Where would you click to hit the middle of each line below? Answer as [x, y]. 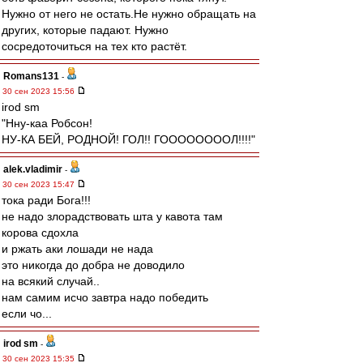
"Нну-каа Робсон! [47, 123]
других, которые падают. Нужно [85, 30]
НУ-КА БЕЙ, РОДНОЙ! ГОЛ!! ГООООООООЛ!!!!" [128, 139]
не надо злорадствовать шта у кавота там [112, 216]
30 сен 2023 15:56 [40, 91]
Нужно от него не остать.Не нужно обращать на [129, 14]
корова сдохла [40, 233]
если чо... [27, 314]
